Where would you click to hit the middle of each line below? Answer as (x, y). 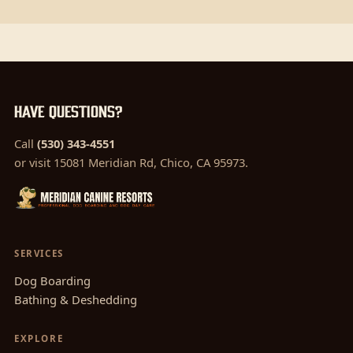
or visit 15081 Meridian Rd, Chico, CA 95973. (131, 163)
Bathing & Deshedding (75, 300)
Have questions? (68, 112)
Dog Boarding (52, 281)
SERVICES (39, 254)
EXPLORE (39, 339)
